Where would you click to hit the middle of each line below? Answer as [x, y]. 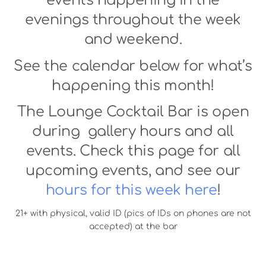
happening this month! [133, 85]
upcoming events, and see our [133, 171]
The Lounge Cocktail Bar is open [133, 112]
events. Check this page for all [133, 151]
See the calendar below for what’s [133, 66]
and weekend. [133, 39]
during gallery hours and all [133, 132]
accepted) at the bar [133, 227]
